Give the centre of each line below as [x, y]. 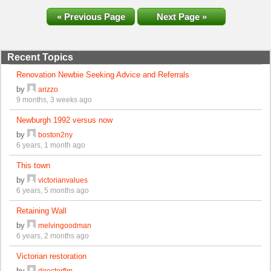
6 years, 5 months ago [53, 190]
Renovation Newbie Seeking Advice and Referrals [103, 74]
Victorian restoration [52, 256]
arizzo [48, 89]
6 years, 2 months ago [53, 235]
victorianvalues [63, 180]
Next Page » [181, 16]
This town [34, 165]
